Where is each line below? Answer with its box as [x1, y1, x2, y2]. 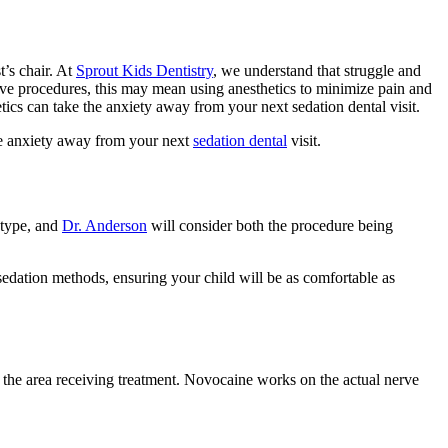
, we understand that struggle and [213, 61, 421, 79]
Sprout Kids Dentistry [76, 61, 213, 79]
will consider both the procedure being [147, 216, 393, 234]
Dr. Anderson [62, 216, 147, 234]
